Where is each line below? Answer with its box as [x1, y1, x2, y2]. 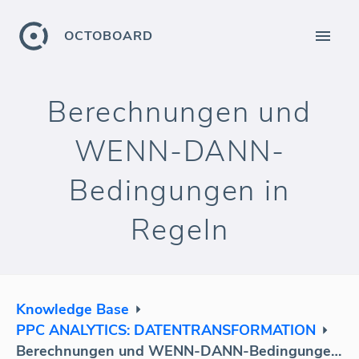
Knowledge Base [16, 300, 129, 319]
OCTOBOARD [64, 27, 153, 45]
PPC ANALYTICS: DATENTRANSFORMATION [16, 321, 316, 340]
